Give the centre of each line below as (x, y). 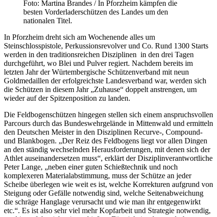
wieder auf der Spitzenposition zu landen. (67, 98)
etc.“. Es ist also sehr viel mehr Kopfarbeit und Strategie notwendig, (107, 210)
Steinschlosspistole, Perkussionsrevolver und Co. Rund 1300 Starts (106, 46)
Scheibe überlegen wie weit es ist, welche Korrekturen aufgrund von (108, 184)
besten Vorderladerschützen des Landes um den (96, 12)
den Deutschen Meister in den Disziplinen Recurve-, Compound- (103, 132)
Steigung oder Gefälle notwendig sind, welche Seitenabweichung (104, 193)
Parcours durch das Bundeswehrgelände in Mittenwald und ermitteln (108, 123)
